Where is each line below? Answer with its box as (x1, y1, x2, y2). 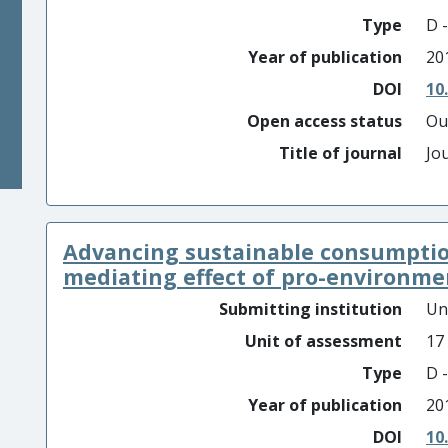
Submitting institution (219, 298, 402, 320)
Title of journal (279, 142, 402, 164)
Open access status (247, 110, 402, 132)
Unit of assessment (245, 330, 402, 352)
